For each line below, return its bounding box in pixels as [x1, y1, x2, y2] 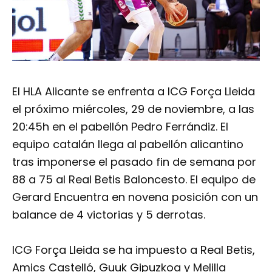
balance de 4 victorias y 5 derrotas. [12, 207, 205, 223]
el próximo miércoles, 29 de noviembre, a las [12, 101, 254, 117]
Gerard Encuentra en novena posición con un [12, 189, 258, 205]
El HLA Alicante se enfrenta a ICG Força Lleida [12, 84, 255, 100]
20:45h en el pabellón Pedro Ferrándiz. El [12, 119, 228, 135]
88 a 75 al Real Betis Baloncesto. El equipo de [12, 172, 256, 188]
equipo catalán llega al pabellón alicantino [12, 137, 243, 152]
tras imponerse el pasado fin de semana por [12, 154, 256, 170]
